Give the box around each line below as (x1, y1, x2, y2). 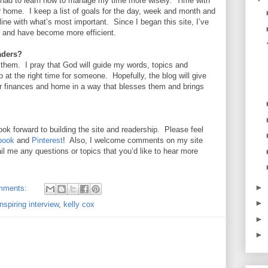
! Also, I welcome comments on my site (63, 136, 203, 145)
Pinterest (32, 136, 63, 145)
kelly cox (63, 200, 95, 209)
